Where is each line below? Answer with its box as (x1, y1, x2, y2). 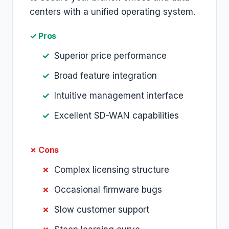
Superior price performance (54, 51, 167, 61)
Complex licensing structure (54, 165, 169, 175)
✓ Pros (30, 31, 57, 41)
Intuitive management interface (54, 90, 184, 101)
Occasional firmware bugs (54, 185, 162, 195)
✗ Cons (30, 145, 59, 155)
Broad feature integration (54, 71, 157, 81)
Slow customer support (54, 204, 149, 215)
